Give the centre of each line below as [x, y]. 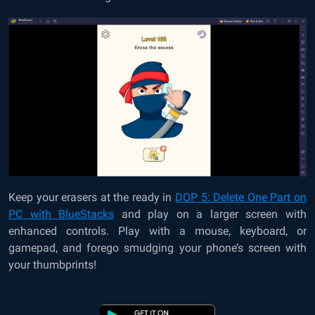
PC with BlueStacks [62, 214]
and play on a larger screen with [211, 214]
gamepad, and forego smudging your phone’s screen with [157, 247]
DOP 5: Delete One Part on [241, 197]
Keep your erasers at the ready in [92, 197]
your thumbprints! [52, 264]
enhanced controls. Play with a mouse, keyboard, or [157, 231]
